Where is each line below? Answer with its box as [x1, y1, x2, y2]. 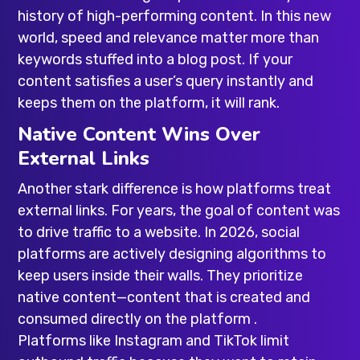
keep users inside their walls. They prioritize [18, 266, 304, 284]
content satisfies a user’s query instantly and [18, 72, 314, 90]
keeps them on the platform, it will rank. [18, 93, 280, 112]
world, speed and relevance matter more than [18, 28, 320, 47]
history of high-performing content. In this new [18, 6, 332, 25]
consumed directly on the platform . [18, 309, 258, 328]
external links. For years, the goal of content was [18, 201, 341, 219]
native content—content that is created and [18, 288, 311, 306]
